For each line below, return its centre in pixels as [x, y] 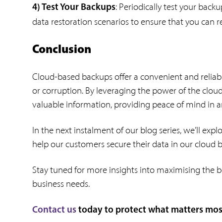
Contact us [54, 211]
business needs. [61, 184]
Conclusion [62, 50]
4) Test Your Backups [74, 7]
